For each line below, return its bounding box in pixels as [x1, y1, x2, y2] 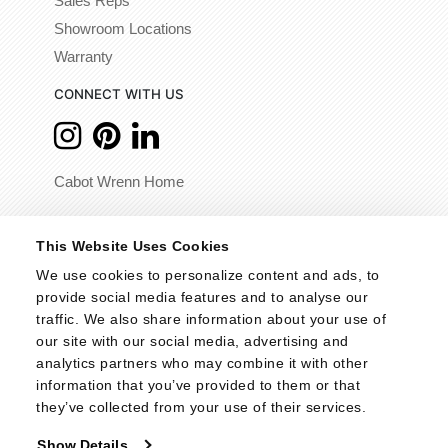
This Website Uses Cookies [36, 237, 230, 254]
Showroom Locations [54, 20, 192, 37]
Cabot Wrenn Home [54, 173, 184, 190]
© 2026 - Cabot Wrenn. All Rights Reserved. [96, 219, 352, 235]
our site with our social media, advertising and [36, 332, 349, 349]
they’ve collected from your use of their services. [36, 398, 367, 415]
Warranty [54, 48, 113, 65]
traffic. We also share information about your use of [36, 310, 387, 327]
